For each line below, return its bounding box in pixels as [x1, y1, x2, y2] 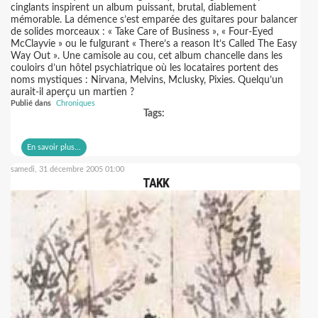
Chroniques [56, 99, 95, 107]
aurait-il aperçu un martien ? [11, 87, 134, 97]
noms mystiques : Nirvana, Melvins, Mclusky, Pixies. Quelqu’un [11, 75, 283, 85]
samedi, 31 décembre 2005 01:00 [11, 165, 124, 173]
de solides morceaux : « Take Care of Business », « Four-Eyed [11, 27, 273, 37]
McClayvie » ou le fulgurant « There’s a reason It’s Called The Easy [11, 39, 297, 49]
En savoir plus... [27, 143, 81, 151]
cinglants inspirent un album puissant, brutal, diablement [11, 3, 256, 13]
